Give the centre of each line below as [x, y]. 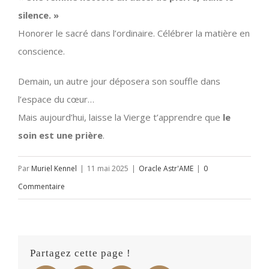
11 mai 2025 [108, 168]
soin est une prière [60, 135]
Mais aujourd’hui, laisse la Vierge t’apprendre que [120, 117]
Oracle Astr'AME [166, 168]
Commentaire [41, 186]
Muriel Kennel [54, 168]
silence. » [38, 15]
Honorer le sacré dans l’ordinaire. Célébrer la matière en [134, 33]
